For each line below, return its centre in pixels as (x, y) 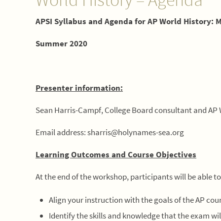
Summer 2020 (61, 43)
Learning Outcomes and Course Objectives (116, 154)
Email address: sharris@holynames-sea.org (110, 132)
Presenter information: (79, 88)
